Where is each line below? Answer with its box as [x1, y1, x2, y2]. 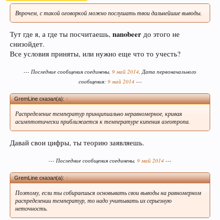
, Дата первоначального [139, 68, 196, 76]
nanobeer [112, 29, 141, 40]
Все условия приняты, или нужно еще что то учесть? [10, 49, 181, 59]
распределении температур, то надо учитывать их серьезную [15, 196, 171, 204]
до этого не [141, 29, 180, 39]
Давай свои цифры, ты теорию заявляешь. [10, 138, 144, 148]
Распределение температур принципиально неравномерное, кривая [15, 109, 182, 117]
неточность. [15, 204, 48, 212]
